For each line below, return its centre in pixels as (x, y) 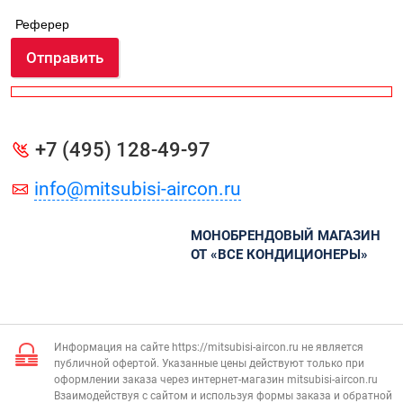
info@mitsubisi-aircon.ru (138, 189)
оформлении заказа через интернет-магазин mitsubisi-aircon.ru (216, 380)
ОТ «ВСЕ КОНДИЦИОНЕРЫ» (280, 255)
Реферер (42, 24)
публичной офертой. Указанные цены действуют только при (209, 364)
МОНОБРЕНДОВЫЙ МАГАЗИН (286, 236)
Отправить (65, 57)
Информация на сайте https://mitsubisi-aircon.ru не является (209, 348)
